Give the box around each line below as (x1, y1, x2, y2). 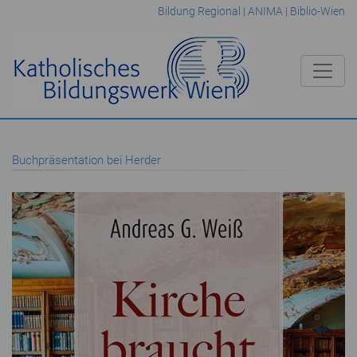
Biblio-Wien (289, 5, 345, 18)
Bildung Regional (157, 5, 241, 18)
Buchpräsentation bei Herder (12, 153, 161, 167)
